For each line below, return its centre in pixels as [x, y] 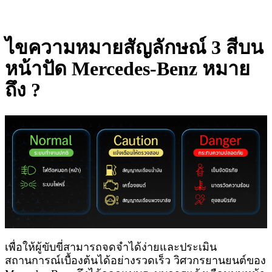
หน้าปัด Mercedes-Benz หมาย [127, 68]
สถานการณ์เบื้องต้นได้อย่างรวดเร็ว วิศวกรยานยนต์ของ [135, 261]
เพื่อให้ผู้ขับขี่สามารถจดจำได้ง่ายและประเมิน [111, 247]
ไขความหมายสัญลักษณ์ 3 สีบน [134, 47]
